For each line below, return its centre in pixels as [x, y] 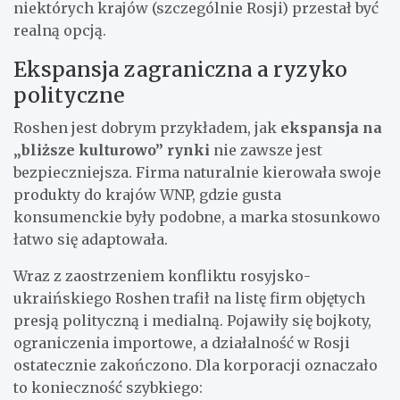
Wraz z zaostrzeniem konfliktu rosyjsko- [162, 275]
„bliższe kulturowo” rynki [112, 150]
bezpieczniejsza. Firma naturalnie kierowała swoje [197, 172]
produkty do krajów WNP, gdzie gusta [147, 194]
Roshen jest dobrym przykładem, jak [147, 127]
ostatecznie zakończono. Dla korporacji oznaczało [196, 365]
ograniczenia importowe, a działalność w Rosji [182, 342]
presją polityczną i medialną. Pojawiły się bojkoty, [192, 320]
